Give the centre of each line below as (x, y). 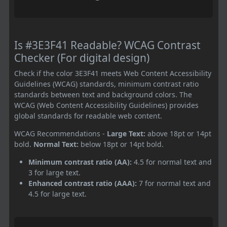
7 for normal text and (174, 183)
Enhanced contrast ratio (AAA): (83, 183)
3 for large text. (54, 172)
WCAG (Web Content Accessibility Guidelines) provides (106, 105)
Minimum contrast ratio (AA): (80, 162)
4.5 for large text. (58, 194)
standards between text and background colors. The (103, 94)
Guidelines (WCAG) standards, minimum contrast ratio (106, 84)
